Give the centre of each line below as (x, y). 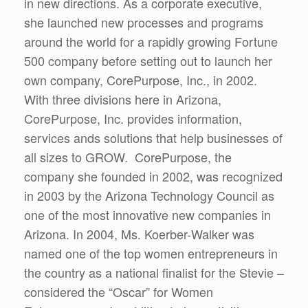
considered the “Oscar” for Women (119, 291)
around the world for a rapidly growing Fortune (151, 41)
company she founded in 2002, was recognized (153, 176)
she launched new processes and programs (144, 22)
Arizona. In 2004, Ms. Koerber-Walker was (139, 234)
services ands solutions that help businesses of (153, 137)
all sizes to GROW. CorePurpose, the (128, 157)
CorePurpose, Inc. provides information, (133, 118)
